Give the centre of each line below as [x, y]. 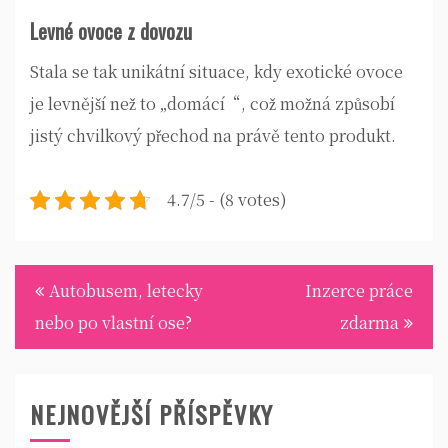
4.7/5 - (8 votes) [227, 200]
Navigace [53, 282]
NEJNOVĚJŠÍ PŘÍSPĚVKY [152, 414]
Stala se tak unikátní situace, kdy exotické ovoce [216, 72]
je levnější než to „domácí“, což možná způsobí [212, 104]
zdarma [369, 323]
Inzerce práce [359, 291]
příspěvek [55, 354]
